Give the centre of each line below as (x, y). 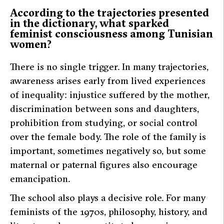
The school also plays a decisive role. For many (108, 198)
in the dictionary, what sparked (89, 23)
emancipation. (40, 179)
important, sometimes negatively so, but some (108, 151)
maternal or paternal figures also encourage (104, 165)
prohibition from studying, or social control (104, 123)
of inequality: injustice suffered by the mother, (110, 95)
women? (31, 44)
